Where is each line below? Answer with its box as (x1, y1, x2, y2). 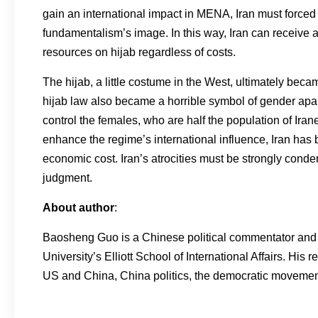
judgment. (43, 172, 92, 184)
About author (43, 202, 114, 214)
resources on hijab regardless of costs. (43, 46, 236, 58)
